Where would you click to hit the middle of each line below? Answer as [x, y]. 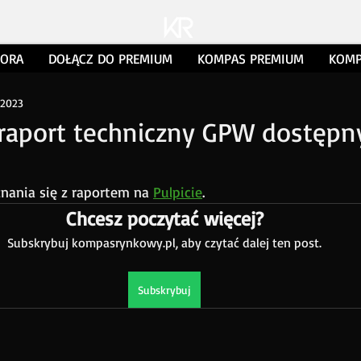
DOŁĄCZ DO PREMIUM [110, 58]
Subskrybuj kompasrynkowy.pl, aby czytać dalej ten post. [164, 243]
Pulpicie [178, 192]
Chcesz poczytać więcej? [164, 218]
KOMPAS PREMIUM [250, 58]
